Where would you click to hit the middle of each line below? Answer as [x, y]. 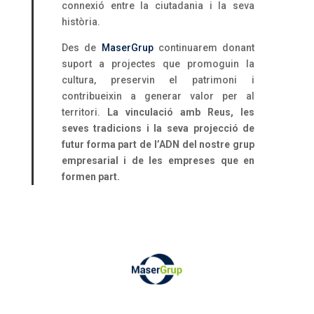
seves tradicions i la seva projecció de [158, 129]
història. [81, 22]
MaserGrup [127, 48]
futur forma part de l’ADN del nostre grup [158, 145]
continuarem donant [204, 48]
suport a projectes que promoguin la [158, 64]
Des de [81, 48]
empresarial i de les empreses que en [158, 161]
